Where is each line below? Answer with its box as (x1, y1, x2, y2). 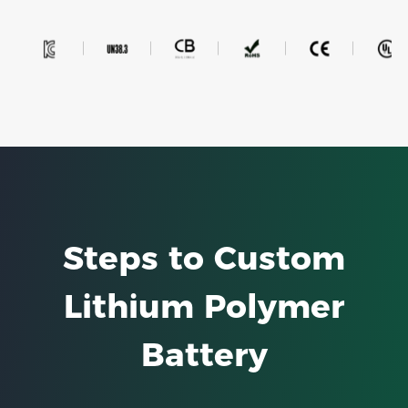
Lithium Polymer (64, 286, 344, 326)
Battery (140, 334, 268, 374)
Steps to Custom (63, 238, 345, 278)
